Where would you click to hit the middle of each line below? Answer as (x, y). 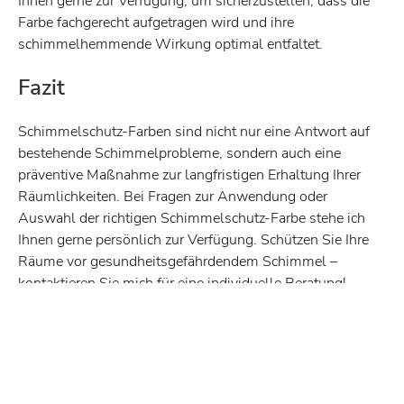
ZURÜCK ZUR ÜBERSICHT (202, 364)
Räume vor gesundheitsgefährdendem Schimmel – (178, 262)
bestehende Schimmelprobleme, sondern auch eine (179, 153)
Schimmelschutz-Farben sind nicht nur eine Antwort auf (194, 132)
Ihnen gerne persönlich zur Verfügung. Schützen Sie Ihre (193, 240)
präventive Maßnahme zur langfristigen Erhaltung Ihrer (189, 175)
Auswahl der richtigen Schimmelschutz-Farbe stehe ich (192, 218)
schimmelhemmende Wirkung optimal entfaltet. (170, 44)
